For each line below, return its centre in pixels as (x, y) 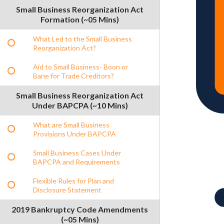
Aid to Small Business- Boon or (80, 66)
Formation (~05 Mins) (80, 19)
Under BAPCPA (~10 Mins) (80, 105)
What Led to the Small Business (82, 38)
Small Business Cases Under (77, 152)
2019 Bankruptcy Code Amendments (80, 209)
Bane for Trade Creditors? (73, 75)
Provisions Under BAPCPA (74, 133)
